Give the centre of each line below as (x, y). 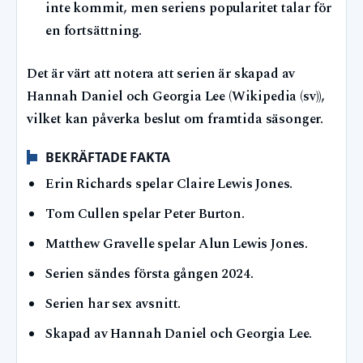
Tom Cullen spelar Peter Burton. (145, 214)
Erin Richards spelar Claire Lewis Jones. (169, 184)
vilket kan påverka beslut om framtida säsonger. (175, 120)
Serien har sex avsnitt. (113, 304)
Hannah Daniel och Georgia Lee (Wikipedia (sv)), (176, 97)
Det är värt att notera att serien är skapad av (161, 75)
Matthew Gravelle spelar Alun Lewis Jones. (177, 244)
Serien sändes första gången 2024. (149, 274)
